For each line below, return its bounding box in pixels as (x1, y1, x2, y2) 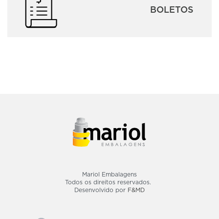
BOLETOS (150, 4, 194, 14)
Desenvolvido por (74, 187, 128, 194)
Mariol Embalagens (82, 171, 137, 178)
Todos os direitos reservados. (65, 179, 154, 186)
